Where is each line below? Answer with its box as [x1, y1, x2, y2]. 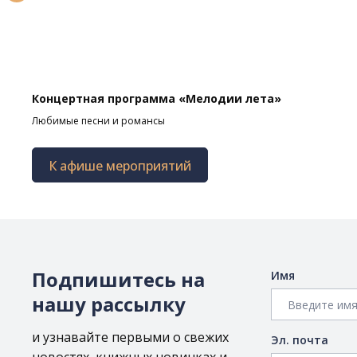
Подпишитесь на [32, 266, 205, 292]
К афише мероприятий [49, 157, 191, 175]
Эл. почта [271, 332, 328, 347]
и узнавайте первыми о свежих [32, 328, 229, 346]
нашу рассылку [32, 291, 186, 317]
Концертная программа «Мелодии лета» [32, 91, 281, 106]
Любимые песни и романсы [32, 114, 165, 127]
